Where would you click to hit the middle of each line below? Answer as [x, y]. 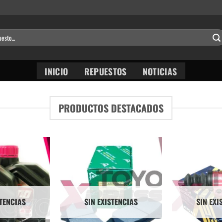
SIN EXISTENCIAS [111, 201]
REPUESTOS [105, 71]
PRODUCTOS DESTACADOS [111, 108]
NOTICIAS [160, 71]
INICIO [56, 71]
